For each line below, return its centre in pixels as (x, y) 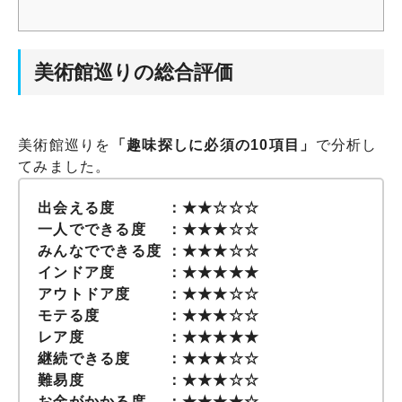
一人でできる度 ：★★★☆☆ (149, 229)
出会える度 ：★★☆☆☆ (149, 207)
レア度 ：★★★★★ (149, 336)
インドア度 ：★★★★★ (149, 272)
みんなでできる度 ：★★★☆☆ (149, 250)
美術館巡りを (65, 144)
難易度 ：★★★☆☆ (149, 380)
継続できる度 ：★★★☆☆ (149, 358)
